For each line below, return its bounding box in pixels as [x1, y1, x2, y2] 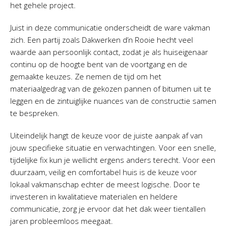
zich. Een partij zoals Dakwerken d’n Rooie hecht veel [10, 35, 193, 45]
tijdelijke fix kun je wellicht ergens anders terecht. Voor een [10, 155, 215, 165]
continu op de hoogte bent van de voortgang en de [10, 59, 187, 69]
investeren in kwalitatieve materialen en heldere [10, 191, 178, 202]
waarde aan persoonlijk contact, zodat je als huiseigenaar [10, 47, 208, 57]
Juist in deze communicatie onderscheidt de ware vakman [10, 22, 210, 33]
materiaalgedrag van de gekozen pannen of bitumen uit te [10, 83, 211, 94]
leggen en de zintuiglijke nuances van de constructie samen [10, 96, 216, 106]
